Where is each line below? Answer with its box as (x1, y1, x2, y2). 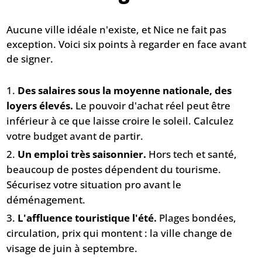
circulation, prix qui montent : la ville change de (6, 226, 233, 240)
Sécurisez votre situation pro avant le (6, 177, 182, 191)
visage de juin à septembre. (6, 241, 138, 255)
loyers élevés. (6, 98, 74, 112)
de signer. (6, 51, 54, 65)
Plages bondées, (157, 211, 237, 225)
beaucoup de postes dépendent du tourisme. (6, 162, 222, 176)
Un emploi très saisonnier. (18, 147, 147, 161)
